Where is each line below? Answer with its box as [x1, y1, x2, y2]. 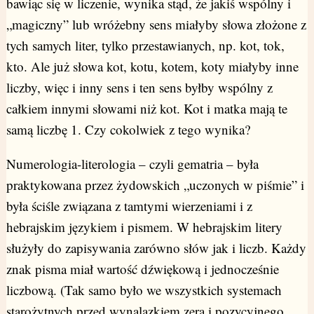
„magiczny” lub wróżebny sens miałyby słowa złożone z [6, 15, 306, 34]
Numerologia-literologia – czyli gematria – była [6, 155, 259, 173]
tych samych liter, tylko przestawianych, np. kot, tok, [6, 36, 285, 55]
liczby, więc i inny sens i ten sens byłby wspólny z [6, 78, 273, 97]
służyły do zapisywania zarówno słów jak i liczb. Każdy [6, 239, 306, 257]
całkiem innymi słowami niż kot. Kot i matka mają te [6, 100, 287, 118]
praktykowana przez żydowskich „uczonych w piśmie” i [6, 176, 304, 194]
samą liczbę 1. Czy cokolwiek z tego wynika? [6, 121, 250, 139]
